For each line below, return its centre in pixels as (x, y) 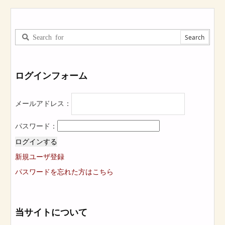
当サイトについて (51, 212)
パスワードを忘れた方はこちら (64, 172)
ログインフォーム (51, 76)
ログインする (36, 142)
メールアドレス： (43, 103)
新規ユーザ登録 (40, 157)
